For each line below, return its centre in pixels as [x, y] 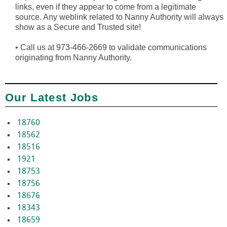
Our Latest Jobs [52, 98]
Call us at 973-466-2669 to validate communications [112, 48]
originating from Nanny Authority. [73, 58]
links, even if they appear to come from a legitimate [106, 7]
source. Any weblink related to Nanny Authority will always [119, 17]
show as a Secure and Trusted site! [78, 27]
